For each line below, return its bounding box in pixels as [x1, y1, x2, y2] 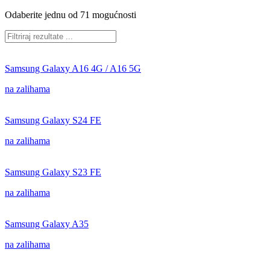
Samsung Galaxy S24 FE [5, 115, 101, 125]
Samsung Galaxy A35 [5, 219, 89, 229]
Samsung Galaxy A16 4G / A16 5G [5, 63, 141, 74]
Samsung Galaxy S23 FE [5, 167, 101, 177]
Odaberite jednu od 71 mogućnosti [5, 10, 136, 20]
